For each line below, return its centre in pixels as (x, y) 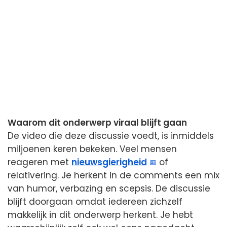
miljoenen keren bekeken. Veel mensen (92, 149)
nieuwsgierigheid (109, 162)
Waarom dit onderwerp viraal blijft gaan (97, 122)
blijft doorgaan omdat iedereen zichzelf (95, 201)
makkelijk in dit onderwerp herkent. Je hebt (100, 215)
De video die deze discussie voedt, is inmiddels (111, 136)
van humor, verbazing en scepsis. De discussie (109, 188)
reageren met (40, 162)
